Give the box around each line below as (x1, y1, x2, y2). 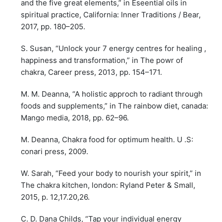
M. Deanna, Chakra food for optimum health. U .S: (21, 135, 194, 145)
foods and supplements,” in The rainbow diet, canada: (21, 101, 209, 111)
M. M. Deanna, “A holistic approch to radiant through (21, 89, 203, 99)
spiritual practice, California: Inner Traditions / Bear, (21, 10, 201, 20)
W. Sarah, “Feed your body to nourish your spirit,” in (21, 168, 202, 178)
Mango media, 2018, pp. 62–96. (21, 113, 129, 123)
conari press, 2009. (21, 147, 89, 157)
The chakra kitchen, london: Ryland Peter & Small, (21, 180, 196, 190)
